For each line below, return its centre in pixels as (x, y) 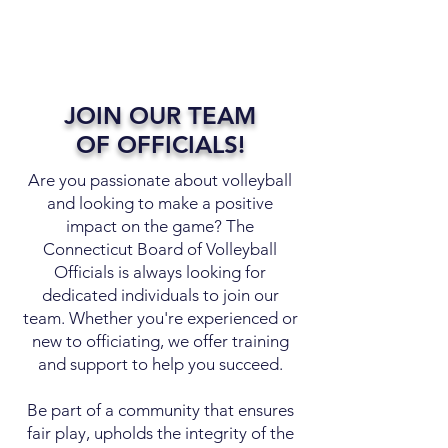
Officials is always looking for (160, 272)
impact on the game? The (160, 226)
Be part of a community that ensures (160, 410)
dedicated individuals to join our (160, 295)
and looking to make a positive (160, 203)
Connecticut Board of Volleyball (160, 249)
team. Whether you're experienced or (160, 318)
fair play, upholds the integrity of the (160, 433)
